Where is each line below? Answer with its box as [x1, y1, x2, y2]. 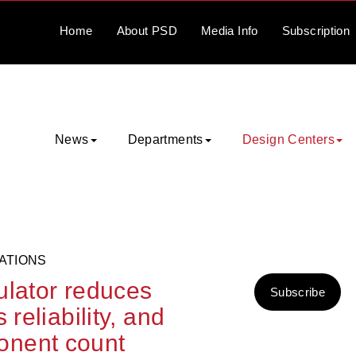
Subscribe [269, 285, 326, 300]
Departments [127, 133, 203, 146]
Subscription [281, 24, 350, 37]
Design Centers [242, 133, 335, 146]
